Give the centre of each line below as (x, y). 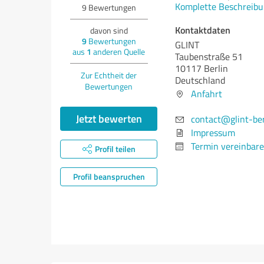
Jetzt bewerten (109, 118)
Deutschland (200, 80)
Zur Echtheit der (109, 75)
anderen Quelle (118, 52)
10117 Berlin (202, 68)
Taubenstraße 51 (209, 57)
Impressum (213, 133)
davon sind (109, 30)
